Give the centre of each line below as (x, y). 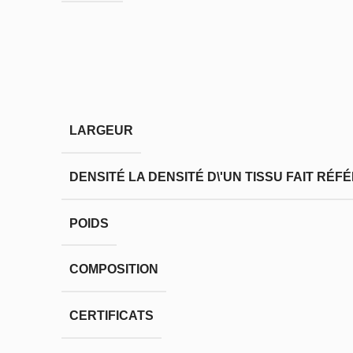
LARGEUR (101, 130)
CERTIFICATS (111, 316)
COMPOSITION (114, 269)
